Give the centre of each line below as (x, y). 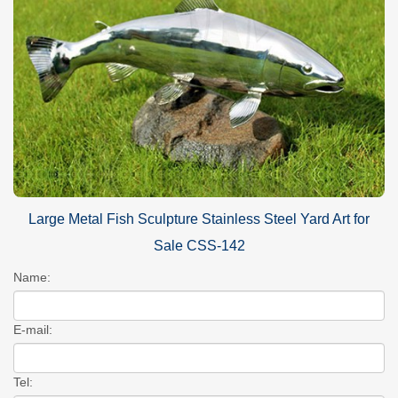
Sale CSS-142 (199, 246)
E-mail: (33, 330)
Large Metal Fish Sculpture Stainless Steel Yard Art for (199, 219)
